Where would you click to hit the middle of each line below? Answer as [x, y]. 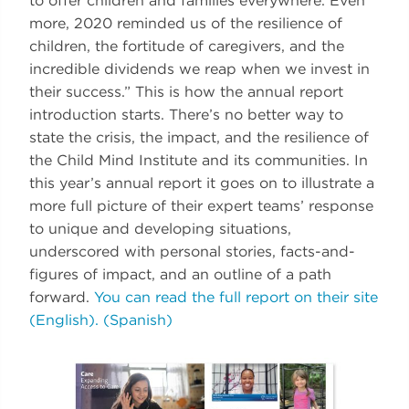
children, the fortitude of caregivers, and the [187, 46]
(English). [66, 320]
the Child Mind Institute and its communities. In [199, 160]
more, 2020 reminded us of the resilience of [186, 23]
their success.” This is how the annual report [186, 91]
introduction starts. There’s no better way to [186, 114]
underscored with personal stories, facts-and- [192, 251]
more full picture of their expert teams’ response [201, 205]
